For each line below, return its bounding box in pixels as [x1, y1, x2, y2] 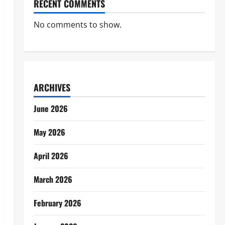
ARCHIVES [33, 81, 70, 94]
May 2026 [33, 126, 65, 138]
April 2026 [33, 150, 68, 162]
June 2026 [33, 102, 68, 115]
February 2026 [33, 197, 81, 209]
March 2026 [33, 173, 72, 185]
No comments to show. [33, 19, 122, 30]
